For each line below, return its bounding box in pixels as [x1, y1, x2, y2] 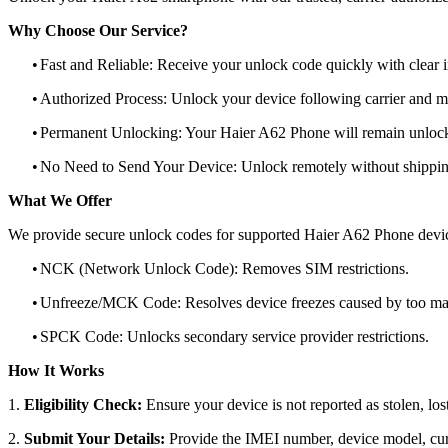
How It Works [8, 361, 104, 379]
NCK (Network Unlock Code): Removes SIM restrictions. [40, 259, 409, 277]
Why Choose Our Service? [8, 21, 188, 39]
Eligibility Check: [24, 395, 142, 413]
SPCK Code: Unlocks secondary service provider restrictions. [40, 327, 429, 345]
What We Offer [8, 191, 112, 209]
